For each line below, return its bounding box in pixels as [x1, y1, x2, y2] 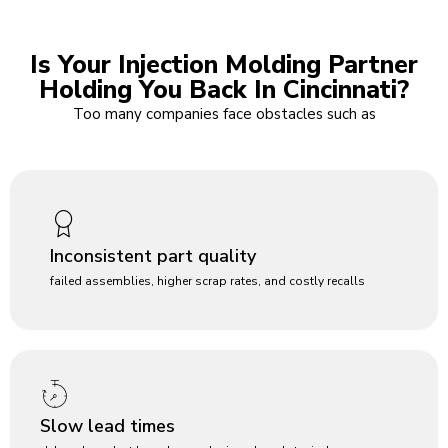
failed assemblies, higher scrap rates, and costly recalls [50, 272, 365, 289]
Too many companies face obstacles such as [72, 104, 376, 125]
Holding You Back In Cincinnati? [39, 73, 409, 108]
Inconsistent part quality [50, 243, 256, 268]
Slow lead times [40, 413, 175, 438]
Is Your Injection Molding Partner [30, 48, 418, 83]
